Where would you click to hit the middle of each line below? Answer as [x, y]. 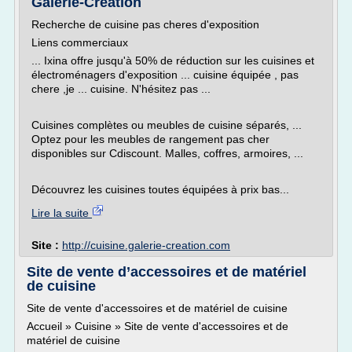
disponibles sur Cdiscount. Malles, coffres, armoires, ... [167, 153]
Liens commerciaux [80, 42]
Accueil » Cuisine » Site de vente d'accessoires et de [158, 326]
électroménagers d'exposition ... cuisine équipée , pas [165, 75]
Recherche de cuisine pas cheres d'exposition [145, 24]
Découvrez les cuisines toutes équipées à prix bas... [160, 189]
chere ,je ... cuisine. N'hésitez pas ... [121, 89]
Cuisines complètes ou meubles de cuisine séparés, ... [167, 125]
